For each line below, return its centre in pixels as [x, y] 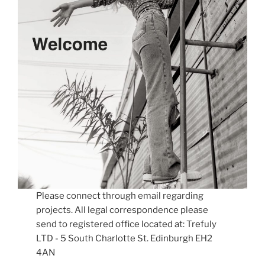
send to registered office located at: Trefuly [127, 224]
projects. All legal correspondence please [122, 210]
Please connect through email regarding [120, 196]
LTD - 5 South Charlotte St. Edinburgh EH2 [125, 239]
